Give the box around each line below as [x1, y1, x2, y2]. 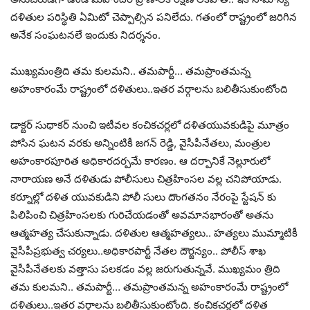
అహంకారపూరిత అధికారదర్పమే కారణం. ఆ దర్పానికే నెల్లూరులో [10, 154, 270, 168]
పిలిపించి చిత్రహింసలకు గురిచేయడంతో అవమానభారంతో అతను [10, 208, 273, 222]
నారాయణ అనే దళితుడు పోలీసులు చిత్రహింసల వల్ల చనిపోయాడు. [10, 172, 282, 186]
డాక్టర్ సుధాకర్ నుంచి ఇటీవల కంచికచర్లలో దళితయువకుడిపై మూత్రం [10, 118, 289, 132]
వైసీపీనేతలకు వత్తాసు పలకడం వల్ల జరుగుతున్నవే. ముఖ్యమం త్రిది [10, 262, 280, 276]
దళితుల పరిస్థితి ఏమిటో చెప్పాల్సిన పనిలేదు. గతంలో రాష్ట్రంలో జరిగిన [10, 10, 297, 24]
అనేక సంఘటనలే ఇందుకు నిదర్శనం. [10, 28, 161, 42]
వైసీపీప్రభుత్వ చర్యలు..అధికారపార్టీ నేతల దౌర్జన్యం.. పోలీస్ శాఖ [10, 244, 266, 258]
